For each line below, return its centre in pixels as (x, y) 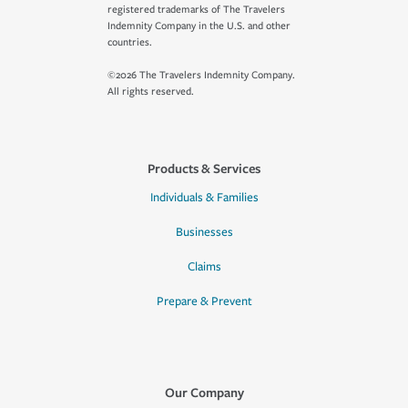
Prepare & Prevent (204, 301)
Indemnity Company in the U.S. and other (199, 26)
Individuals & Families (204, 198)
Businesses (204, 232)
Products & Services (204, 168)
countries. (130, 42)
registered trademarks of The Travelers (196, 10)
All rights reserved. (151, 92)
